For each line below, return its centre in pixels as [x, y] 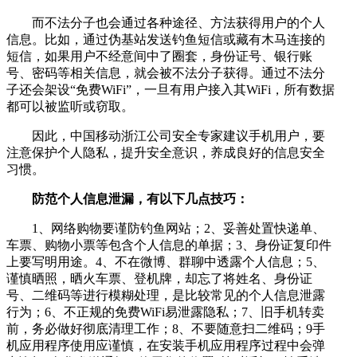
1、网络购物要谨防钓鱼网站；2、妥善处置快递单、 [166, 228]
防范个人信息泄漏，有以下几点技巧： [127, 198]
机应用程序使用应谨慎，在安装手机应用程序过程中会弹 [166, 345]
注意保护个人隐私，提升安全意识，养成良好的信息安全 [166, 152]
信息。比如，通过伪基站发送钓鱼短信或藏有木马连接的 [166, 39]
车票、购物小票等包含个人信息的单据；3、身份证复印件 [169, 245]
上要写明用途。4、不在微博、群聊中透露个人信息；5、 [166, 261]
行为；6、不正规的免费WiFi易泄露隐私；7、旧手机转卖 [165, 312]
